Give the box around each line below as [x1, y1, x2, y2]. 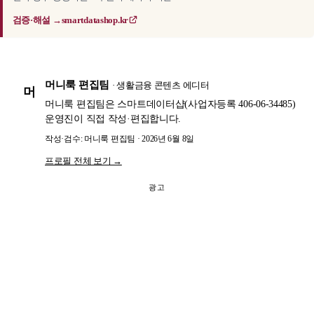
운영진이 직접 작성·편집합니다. [45, 114, 182, 125]
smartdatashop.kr [61, 14, 128, 25]
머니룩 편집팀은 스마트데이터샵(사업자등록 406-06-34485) [45, 99, 296, 110]
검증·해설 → [12, 14, 62, 25]
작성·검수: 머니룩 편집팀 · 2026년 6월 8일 [45, 134, 194, 144]
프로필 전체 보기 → [45, 156, 122, 167]
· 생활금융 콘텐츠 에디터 [111, 80, 210, 90]
